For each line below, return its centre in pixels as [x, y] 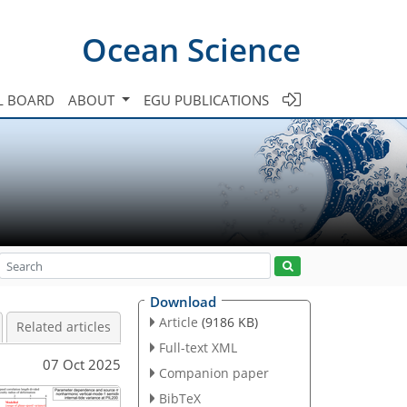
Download [183, 302]
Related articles [64, 327]
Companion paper [213, 372]
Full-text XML [198, 347]
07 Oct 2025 [82, 364]
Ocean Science [191, 49]
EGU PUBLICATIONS [206, 99]
